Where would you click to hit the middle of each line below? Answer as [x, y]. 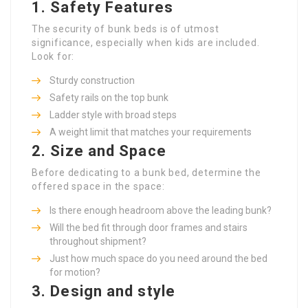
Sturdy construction [92, 80]
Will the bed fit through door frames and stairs [148, 227]
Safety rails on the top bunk [109, 97]
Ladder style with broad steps [113, 114]
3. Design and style [103, 291]
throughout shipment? [98, 241]
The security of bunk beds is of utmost [125, 29]
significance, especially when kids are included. [146, 42]
